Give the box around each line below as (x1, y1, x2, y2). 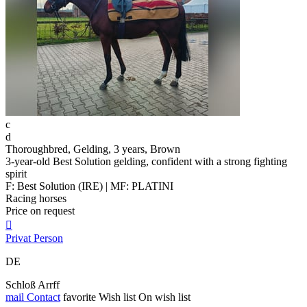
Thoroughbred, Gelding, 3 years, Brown (5, 143, 180, 156)
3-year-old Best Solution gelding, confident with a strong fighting (5, 156, 287, 168)
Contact (24, 291, 60, 304)
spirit (5, 168, 27, 180)
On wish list (138, 291, 191, 304)
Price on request (5, 205, 75, 217)
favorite (63, 291, 96, 304)
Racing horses (5, 193, 66, 205)
